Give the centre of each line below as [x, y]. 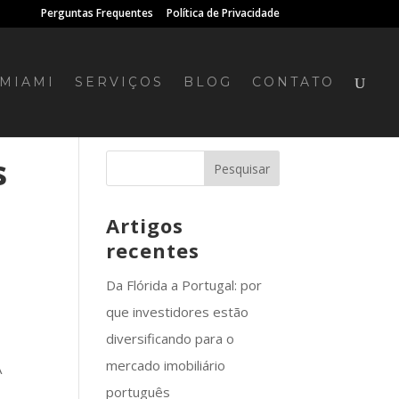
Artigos [145, 225]
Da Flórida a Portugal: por [184, 285]
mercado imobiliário [166, 365]
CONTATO [293, 82]
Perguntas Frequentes [97, 13]
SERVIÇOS [119, 82]
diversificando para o [171, 338]
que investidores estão [178, 312]
